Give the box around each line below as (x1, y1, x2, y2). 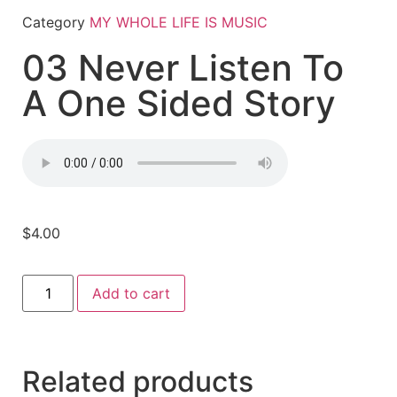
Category (22, 13, 85, 31)
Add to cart (92, 284, 171, 302)
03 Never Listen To (22, 46, 344, 90)
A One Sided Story (22, 82, 336, 125)
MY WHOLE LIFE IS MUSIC (90, 13, 268, 31)
